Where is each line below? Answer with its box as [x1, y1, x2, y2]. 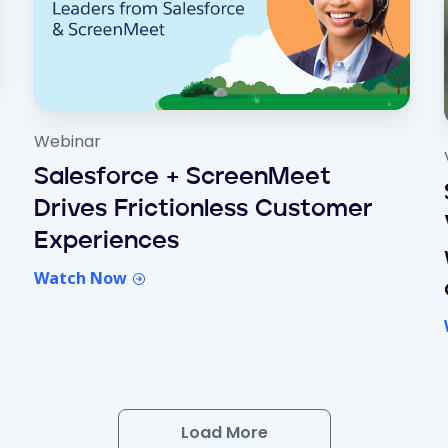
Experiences [33, 230, 179, 255]
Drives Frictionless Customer [33, 198, 373, 223]
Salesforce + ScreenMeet [33, 166, 331, 191]
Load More [180, 421, 268, 444]
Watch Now [33, 267, 131, 290]
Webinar [33, 130, 101, 154]
